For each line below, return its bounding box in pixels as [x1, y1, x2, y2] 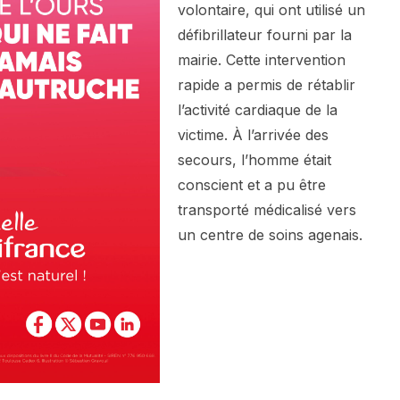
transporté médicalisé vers [178, 201, 356, 220]
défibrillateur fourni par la [178, 26, 352, 45]
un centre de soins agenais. [178, 226, 362, 245]
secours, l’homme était [178, 151, 331, 170]
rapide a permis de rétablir [178, 76, 355, 95]
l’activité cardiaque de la [178, 101, 337, 120]
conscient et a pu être [178, 176, 326, 195]
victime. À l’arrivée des [178, 126, 329, 145]
